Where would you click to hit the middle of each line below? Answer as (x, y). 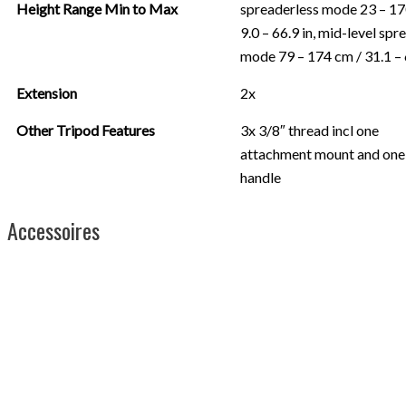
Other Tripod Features (86, 130)
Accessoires (53, 230)
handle (261, 177)
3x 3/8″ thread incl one (309, 130)
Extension (47, 92)
